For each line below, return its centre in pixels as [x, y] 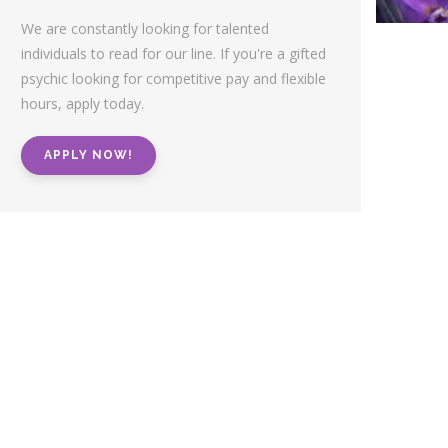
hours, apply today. [82, 103]
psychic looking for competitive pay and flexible [173, 78]
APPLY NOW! [88, 155]
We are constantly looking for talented [145, 28]
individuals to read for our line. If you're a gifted [173, 53]
